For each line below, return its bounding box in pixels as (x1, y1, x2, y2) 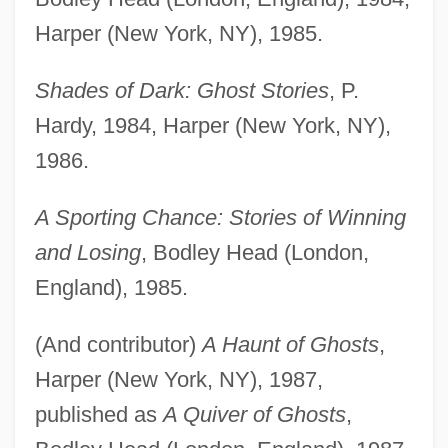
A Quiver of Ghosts (162, 402, 346, 428)
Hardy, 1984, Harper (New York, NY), (34, 113, 391, 139)
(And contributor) (34, 332, 202, 358)
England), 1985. (34, 275, 188, 301)
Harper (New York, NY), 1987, (34, 367, 323, 393)
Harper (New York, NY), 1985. (34, 21, 323, 47)
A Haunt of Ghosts (201, 332, 379, 358)
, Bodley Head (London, (140, 240, 369, 266)
